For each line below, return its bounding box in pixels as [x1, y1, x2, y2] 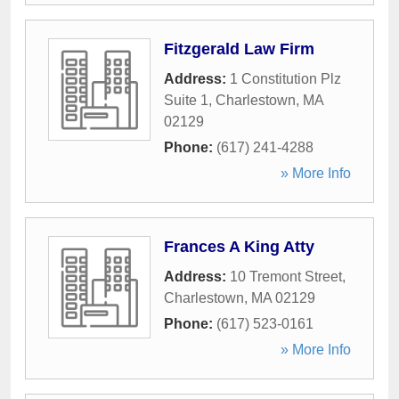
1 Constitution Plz [230, 71, 341, 86]
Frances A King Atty [164, 238, 314, 256]
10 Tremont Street [230, 269, 342, 284]
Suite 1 [164, 93, 208, 108]
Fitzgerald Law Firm [164, 40, 314, 58]
